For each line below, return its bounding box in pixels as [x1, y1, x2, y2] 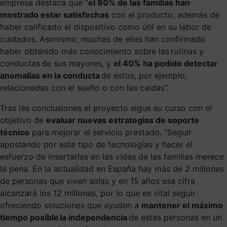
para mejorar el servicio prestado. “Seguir [29, 127, 192, 137]
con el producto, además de [109, 9, 219, 20]
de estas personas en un [127, 212, 222, 222]
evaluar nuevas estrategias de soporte [46, 115, 199, 125]
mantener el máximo [141, 200, 223, 210]
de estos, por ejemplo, [100, 70, 187, 81]
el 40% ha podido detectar [113, 58, 218, 68]
